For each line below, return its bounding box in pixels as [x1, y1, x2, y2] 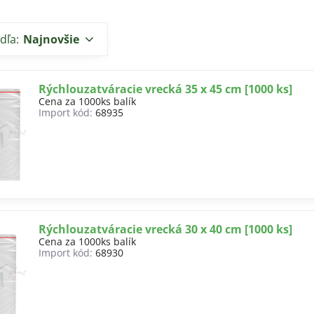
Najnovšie [23, 32, 80, 47]
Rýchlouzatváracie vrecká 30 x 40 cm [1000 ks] [39, 221, 293, 237]
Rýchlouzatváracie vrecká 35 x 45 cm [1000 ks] [39, 81, 293, 97]
